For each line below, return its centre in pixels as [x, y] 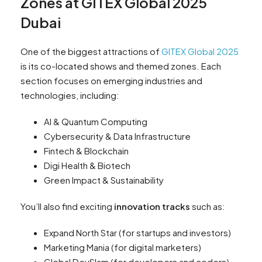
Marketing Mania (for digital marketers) [123, 247]
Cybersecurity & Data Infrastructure [117, 136]
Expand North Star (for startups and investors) [137, 233]
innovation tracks [151, 206]
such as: [208, 206]
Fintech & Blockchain [86, 151]
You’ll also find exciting [66, 206]
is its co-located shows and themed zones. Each [121, 66]
